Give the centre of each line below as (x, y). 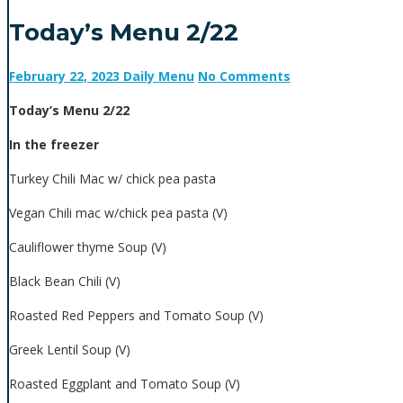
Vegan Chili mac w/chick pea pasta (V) (118, 213)
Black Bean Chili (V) (65, 282)
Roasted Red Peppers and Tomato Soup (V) (136, 316)
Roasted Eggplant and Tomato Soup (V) (125, 384)
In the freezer (54, 145)
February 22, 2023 (64, 76)
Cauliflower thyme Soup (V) (88, 247)
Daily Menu (159, 76)
